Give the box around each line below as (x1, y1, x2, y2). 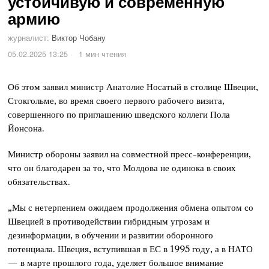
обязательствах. (8, 176, 71, 188)
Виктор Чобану (52, 32, 106, 44)
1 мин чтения (76, 49, 127, 60)
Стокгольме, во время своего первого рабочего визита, (8, 95, 225, 107)
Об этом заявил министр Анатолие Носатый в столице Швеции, (8, 81, 259, 93)
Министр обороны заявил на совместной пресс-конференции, (8, 148, 252, 160)
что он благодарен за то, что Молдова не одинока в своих (8, 162, 237, 174)
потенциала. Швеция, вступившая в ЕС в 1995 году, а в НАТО (8, 243, 253, 255)
